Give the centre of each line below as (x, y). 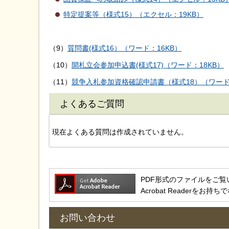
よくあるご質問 (92, 104)
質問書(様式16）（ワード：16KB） (124, 48)
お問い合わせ (87, 217)
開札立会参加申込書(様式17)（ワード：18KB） (148, 65)
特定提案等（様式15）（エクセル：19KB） (133, 14)
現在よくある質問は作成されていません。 (120, 132)
